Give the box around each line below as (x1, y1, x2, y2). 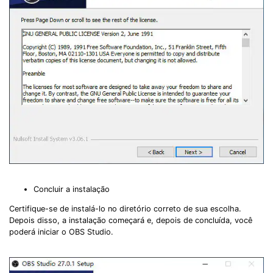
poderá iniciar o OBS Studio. (9, 227, 113, 236)
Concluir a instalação (34, 184, 110, 194)
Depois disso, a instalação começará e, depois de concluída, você (9, 215, 252, 225)
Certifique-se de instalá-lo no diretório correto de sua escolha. (9, 204, 241, 213)
